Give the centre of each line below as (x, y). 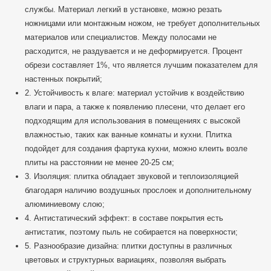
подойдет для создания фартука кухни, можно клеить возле (136, 149)
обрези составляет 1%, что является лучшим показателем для (141, 65)
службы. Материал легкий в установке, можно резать (123, 10)
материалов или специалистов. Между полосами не (121, 38)
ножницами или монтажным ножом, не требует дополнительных (142, 24)
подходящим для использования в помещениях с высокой (132, 121)
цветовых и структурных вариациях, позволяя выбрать (126, 260)
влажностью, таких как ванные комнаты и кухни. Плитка (128, 135)
